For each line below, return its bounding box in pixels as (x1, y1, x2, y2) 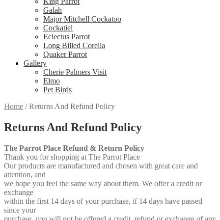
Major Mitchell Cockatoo (43, 15, 121, 24)
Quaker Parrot (43, 50, 87, 59)
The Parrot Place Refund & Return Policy (4, 144, 144, 153)
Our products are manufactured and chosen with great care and (4, 162, 198, 170)
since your (4, 206, 36, 215)
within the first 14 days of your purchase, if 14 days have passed (4, 197, 202, 206)
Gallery (24, 59, 47, 68)
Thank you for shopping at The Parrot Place (4, 153, 140, 162)
